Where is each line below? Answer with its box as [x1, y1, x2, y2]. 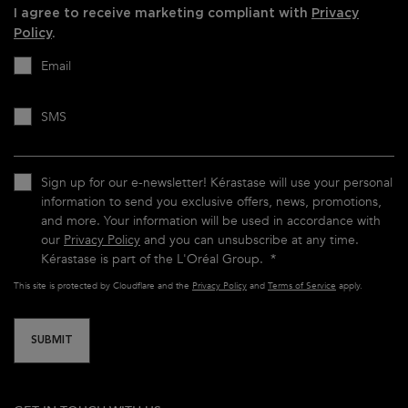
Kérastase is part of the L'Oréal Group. [41, 250, 270, 268]
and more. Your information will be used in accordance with [41, 212, 381, 229]
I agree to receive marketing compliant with [14, 5, 311, 20]
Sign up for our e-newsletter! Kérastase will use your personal [41, 174, 393, 191]
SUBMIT [31, 335, 73, 346]
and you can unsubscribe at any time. [140, 231, 359, 249]
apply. [336, 280, 362, 292]
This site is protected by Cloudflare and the [14, 280, 192, 292]
